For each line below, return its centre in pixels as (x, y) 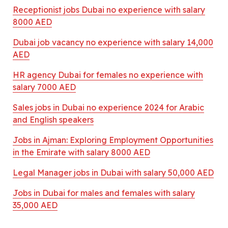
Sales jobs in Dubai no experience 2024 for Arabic (108, 107)
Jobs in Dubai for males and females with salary (104, 193)
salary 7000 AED (44, 87)
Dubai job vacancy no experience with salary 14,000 (113, 42)
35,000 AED (35, 205)
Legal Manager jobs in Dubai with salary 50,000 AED (113, 172)
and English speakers (53, 119)
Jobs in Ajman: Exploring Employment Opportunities (113, 140)
